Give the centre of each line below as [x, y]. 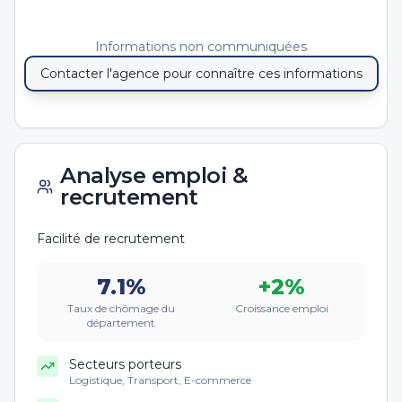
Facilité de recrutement [111, 239]
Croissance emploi [281, 308]
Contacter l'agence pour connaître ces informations [201, 74]
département [121, 323]
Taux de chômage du [121, 308]
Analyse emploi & [154, 175]
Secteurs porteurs [125, 364]
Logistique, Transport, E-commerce [160, 380]
